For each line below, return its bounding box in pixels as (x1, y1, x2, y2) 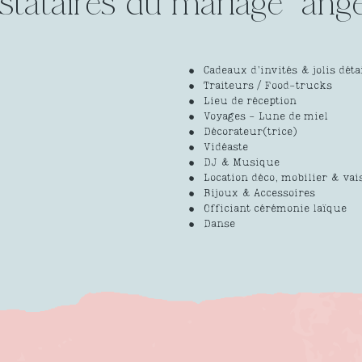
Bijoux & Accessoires (204, 188, 315, 200)
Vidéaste (204, 142, 248, 154)
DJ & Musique (204, 158, 280, 169)
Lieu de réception (204, 96, 297, 107)
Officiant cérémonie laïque (204, 204, 347, 215)
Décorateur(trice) (204, 127, 297, 138)
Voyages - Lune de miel (204, 112, 328, 123)
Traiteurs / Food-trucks (204, 81, 332, 92)
